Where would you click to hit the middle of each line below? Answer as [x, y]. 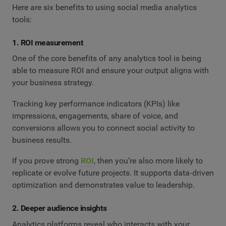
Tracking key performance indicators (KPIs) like [96, 103]
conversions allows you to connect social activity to [103, 128]
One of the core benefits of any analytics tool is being [107, 59]
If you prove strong [46, 161]
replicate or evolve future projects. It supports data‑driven [113, 173]
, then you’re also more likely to [148, 161]
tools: [22, 19]
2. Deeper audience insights [60, 208]
